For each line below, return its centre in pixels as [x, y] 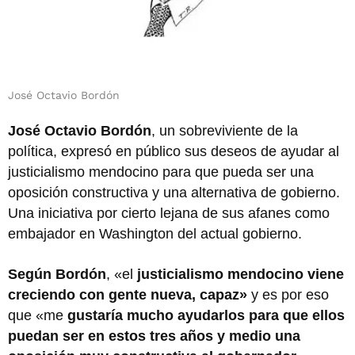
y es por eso [290, 295]
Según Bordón [57, 274]
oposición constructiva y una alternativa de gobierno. [174, 193]
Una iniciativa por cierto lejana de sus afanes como [169, 213]
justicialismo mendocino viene [240, 274]
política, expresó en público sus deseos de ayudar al [174, 151]
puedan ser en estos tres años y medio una [154, 336]
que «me [38, 315]
